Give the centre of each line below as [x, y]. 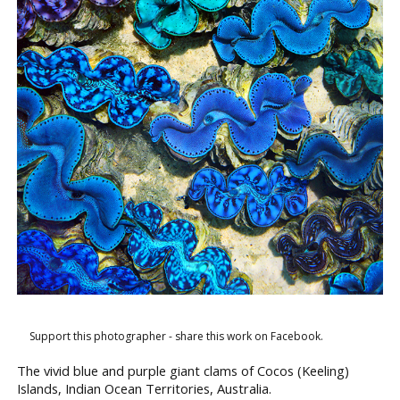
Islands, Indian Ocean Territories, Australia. [144, 389]
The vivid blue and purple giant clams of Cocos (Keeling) [183, 371]
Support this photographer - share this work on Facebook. [176, 337]
